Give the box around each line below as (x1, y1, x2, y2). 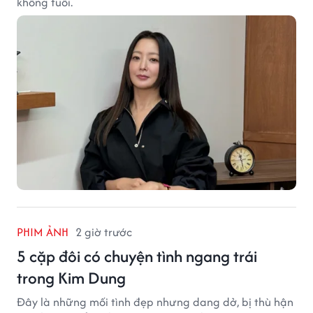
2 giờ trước (75, 223, 132, 240)
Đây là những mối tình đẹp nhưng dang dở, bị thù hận (17, 293, 293, 310)
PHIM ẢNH (17, 223, 68, 240)
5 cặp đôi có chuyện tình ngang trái (17, 244, 257, 268)
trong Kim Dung (17, 265, 126, 289)
